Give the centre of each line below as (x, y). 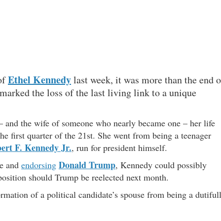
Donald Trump (87, 165)
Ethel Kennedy (39, 80)
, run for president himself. (119, 148)
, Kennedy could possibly (161, 165)
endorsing (39, 165)
